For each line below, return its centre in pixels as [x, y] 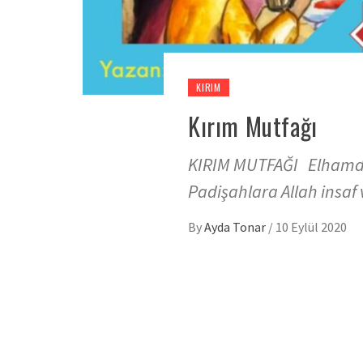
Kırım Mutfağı [253, 126]
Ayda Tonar [236, 227]
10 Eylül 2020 [311, 227]
